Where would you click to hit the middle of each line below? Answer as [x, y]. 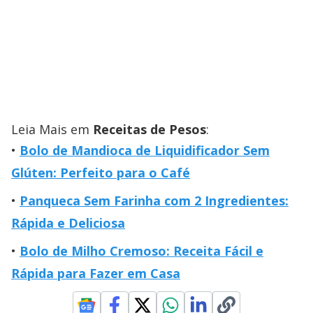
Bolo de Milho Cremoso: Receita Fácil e [141, 251]
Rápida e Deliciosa [68, 223]
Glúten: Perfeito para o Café [101, 173]
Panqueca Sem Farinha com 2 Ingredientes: [154, 201]
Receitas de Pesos [150, 130]
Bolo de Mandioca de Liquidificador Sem [145, 151]
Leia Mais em [52, 130]
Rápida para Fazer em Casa [96, 274]
